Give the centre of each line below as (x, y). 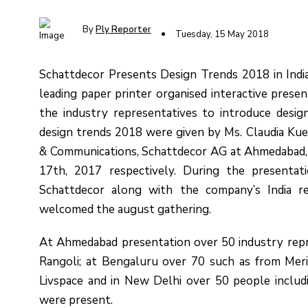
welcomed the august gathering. (125, 209)
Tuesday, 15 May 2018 (222, 34)
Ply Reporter (123, 29)
